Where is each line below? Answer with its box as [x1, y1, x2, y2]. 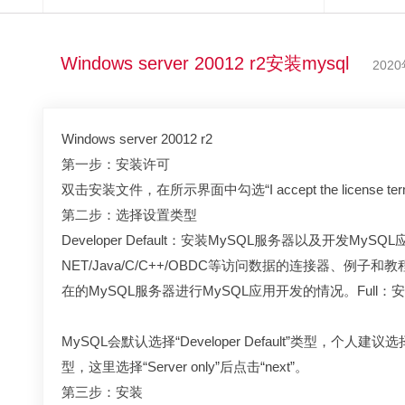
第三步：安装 [61, 384, 143, 400]
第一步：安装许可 [61, 156, 170, 172]
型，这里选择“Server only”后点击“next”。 [61, 359, 308, 374]
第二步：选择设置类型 [61, 207, 197, 222]
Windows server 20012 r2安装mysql [61, 53, 349, 73]
